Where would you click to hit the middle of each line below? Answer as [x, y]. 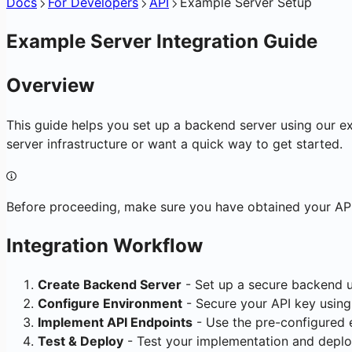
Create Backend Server [110, 285]
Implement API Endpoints [115, 323]
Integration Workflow [104, 245]
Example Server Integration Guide [162, 41]
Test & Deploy [81, 341]
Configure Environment [110, 304]
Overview [50, 85]
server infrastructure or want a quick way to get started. [174, 143]
